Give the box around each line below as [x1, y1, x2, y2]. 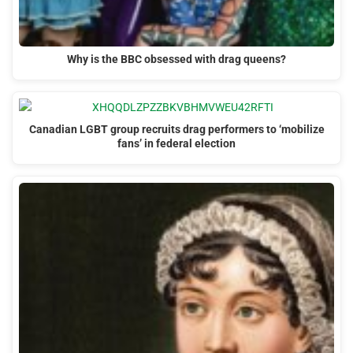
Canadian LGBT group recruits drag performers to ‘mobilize [28, 123, 325, 137]
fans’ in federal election [117, 137, 236, 151]
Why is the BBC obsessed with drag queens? [67, 52, 286, 66]
